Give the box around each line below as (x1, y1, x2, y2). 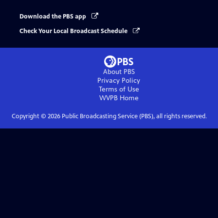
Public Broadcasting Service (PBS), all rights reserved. (60, 112, 207, 121)
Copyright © (11, 112, 48, 121)
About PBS (103, 68, 135, 76)
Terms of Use (98, 85, 139, 94)
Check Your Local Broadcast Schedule (19, 27, 129, 36)
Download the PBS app (19, 13, 88, 20)
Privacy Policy (97, 76, 140, 85)
